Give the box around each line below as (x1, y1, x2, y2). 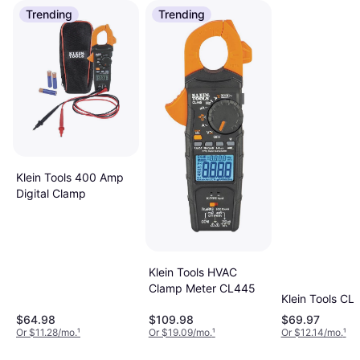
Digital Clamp (16, 186, 86, 201)
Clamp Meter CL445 (148, 280, 256, 295)
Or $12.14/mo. (280, 326, 343, 339)
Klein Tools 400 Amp (16, 170, 124, 185)
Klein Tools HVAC (148, 264, 237, 279)
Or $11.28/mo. (16, 326, 77, 339)
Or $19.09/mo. (148, 326, 212, 339)
